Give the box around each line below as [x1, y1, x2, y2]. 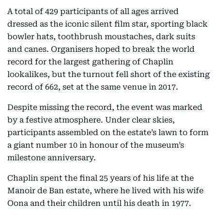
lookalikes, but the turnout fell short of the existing [7, 70, 210, 79]
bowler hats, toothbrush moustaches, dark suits [7, 32, 195, 41]
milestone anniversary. [7, 153, 96, 162]
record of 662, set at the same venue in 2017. [7, 82, 178, 92]
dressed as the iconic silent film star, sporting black [7, 19, 208, 29]
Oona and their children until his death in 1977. [7, 199, 191, 208]
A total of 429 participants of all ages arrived [7, 7, 179, 16]
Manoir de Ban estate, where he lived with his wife [7, 186, 203, 195]
